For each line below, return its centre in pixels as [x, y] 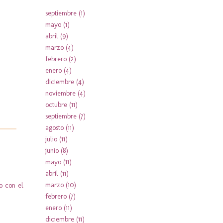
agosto [55, 127]
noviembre [60, 93]
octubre [56, 105]
